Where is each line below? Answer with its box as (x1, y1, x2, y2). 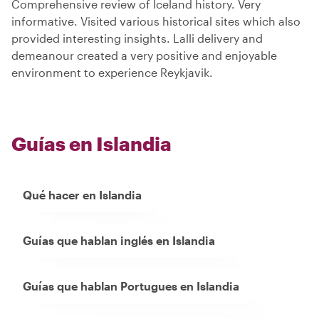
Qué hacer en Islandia (23, 188, 142, 202)
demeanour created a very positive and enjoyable (11, 48, 277, 63)
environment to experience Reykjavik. (11, 66, 213, 80)
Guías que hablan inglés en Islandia (23, 234, 215, 248)
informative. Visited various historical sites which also (11, 14, 300, 28)
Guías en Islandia (11, 132, 172, 155)
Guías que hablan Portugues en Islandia (23, 279, 239, 293)
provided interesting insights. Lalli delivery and (11, 31, 263, 46)
